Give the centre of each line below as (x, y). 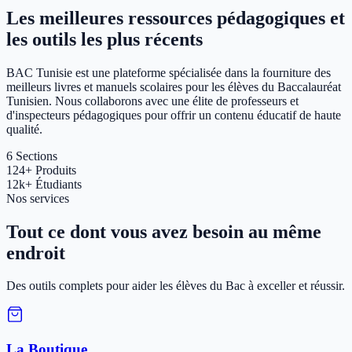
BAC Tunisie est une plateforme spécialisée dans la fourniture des (169, 72)
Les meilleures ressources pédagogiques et (176, 18)
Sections (37, 156)
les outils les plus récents (104, 39)
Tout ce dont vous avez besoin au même (164, 231)
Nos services (38, 198)
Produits (56, 170)
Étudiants (59, 184)
